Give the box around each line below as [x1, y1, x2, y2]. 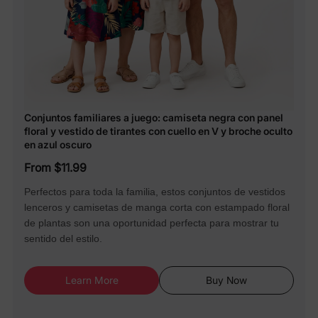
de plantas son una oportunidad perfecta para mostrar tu [24, 217, 279, 229]
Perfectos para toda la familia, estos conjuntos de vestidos [24, 186, 285, 198]
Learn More [65, 274, 119, 287]
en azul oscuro [24, 138, 92, 151]
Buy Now [206, 274, 247, 287]
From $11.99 [24, 160, 87, 175]
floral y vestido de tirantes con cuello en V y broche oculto [24, 125, 292, 138]
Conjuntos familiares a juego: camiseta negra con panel [24, 111, 283, 124]
